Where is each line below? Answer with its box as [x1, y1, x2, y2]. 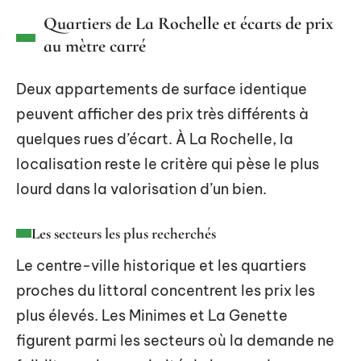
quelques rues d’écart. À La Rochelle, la [16, 129, 293, 148]
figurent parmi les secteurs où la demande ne [16, 330, 334, 350]
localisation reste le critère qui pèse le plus [16, 154, 319, 173]
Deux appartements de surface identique [16, 79, 307, 98]
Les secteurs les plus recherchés [31, 223, 216, 243]
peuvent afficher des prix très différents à [16, 104, 309, 123]
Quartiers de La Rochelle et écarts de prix [44, 12, 334, 34]
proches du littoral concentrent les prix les [16, 280, 315, 300]
